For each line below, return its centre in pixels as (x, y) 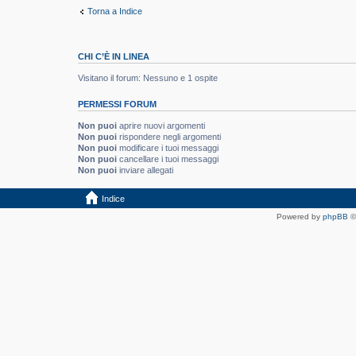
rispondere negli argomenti (169, 136)
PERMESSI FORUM (117, 104)
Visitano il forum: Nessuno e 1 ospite (148, 77)
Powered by (300, 217)
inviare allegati (145, 170)
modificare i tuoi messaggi (168, 147)
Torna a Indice (115, 11)
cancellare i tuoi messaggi (168, 159)
